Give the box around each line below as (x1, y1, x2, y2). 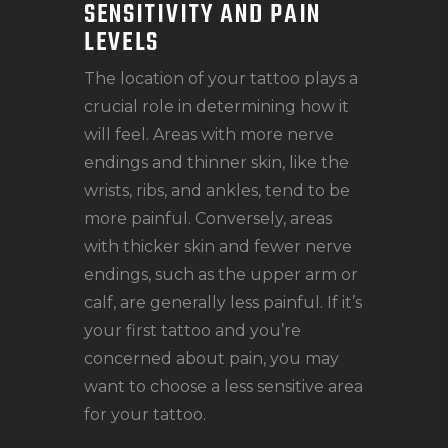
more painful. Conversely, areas (84, 209, 332, 229)
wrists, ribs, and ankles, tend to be (84, 181, 350, 201)
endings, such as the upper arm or (84, 265, 358, 285)
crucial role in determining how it (84, 97, 349, 117)
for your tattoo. (84, 405, 206, 425)
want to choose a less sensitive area (84, 377, 363, 397)
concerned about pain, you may (84, 349, 339, 369)
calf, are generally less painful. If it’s (84, 293, 362, 313)
